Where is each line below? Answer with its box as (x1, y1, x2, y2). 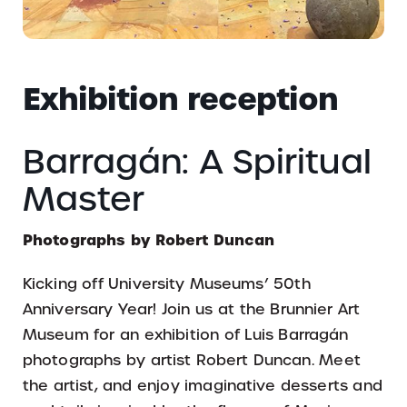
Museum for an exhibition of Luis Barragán (23, 324, 349, 344)
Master (23, 176, 144, 221)
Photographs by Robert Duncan (23, 229, 275, 250)
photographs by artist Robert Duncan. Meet (23, 350, 361, 370)
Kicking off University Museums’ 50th (23, 273, 311, 293)
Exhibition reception (23, 77, 338, 120)
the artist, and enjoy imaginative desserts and (23, 375, 382, 395)
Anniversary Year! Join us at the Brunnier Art (23, 299, 361, 319)
